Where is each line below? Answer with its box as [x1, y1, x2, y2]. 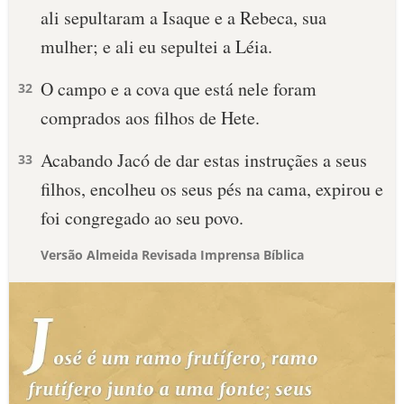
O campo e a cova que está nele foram [41, 77, 317, 101]
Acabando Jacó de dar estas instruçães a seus [41, 148, 367, 172]
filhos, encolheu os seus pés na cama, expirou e [41, 177, 383, 201]
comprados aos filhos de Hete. [41, 106, 260, 130]
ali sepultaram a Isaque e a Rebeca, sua [41, 5, 326, 30]
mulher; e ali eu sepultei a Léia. [41, 34, 272, 59]
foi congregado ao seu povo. [41, 206, 243, 230]
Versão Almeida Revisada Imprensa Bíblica [41, 246, 304, 263]
